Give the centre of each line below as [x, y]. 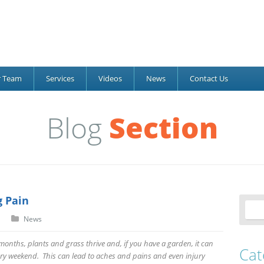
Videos [110, 78]
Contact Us [209, 78]
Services [60, 78]
